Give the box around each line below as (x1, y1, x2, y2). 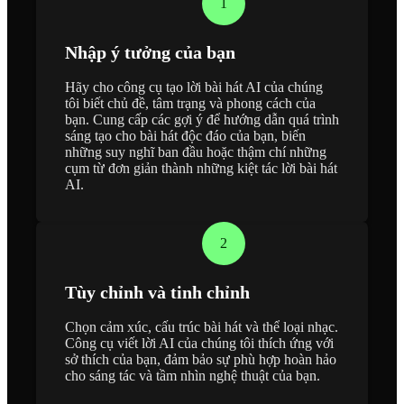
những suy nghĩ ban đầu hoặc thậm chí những (65, 143, 326, 160)
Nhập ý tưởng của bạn (65, 41, 235, 62)
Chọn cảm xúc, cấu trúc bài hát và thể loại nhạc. (65, 318, 338, 335)
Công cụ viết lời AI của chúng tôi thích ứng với (65, 335, 334, 351)
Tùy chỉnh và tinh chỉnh (65, 281, 250, 302)
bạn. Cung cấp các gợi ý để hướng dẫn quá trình (65, 111, 339, 127)
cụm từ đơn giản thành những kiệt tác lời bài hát (65, 160, 337, 176)
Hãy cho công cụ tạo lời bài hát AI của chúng (65, 78, 323, 95)
